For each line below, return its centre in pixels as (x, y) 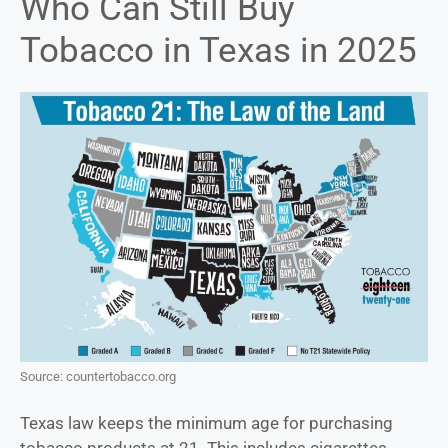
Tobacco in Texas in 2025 (218, 51)
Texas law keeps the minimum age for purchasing (206, 423)
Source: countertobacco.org (98, 376)
